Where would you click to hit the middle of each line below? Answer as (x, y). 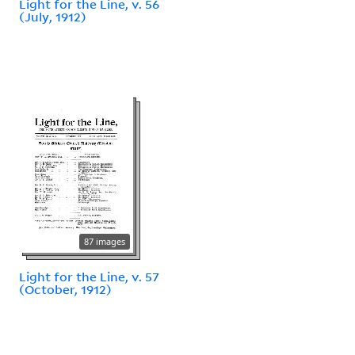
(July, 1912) (53, 16)
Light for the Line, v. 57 (89, 276)
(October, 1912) (65, 289)
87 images (105, 241)
